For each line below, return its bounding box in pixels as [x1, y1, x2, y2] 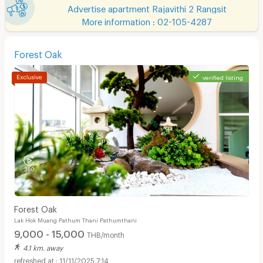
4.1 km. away [22, 243, 63, 249]
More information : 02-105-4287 [82, 16, 212, 23]
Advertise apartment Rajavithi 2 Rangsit [67, 3, 227, 11]
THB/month [86, 231, 124, 237]
